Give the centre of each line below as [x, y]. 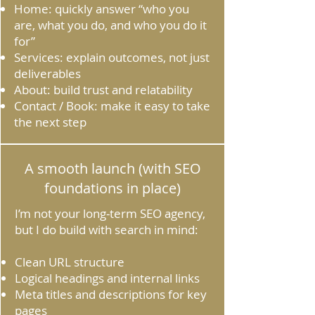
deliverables [47, 73]
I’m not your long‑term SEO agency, [110, 213]
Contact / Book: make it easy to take [112, 106]
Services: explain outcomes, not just [112, 57]
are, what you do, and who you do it [110, 25]
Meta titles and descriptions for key [111, 294]
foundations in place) [112, 188]
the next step [50, 122]
